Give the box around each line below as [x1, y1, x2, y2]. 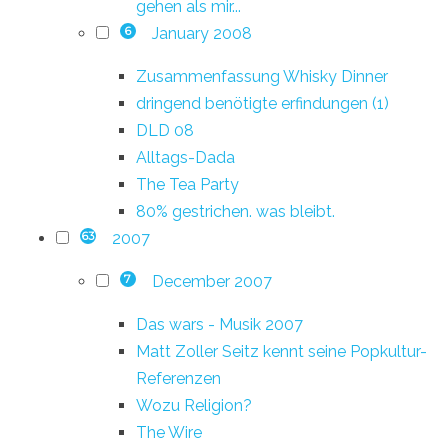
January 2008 [151, 23, 252, 43]
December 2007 [151, 271, 272, 291]
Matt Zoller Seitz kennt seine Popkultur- [136, 341, 427, 361]
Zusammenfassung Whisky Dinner [136, 66, 388, 86]
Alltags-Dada [136, 147, 235, 167]
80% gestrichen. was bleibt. [136, 201, 335, 221]
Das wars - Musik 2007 [136, 314, 303, 334]
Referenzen [136, 368, 221, 388]
